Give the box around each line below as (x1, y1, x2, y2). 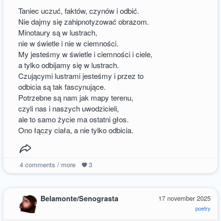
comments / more (23, 159, 75, 169)
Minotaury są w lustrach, (18, 27, 98, 37)
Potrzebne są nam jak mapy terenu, (18, 92, 134, 103)
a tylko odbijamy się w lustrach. (18, 59, 119, 70)
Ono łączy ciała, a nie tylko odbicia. (18, 124, 134, 135)
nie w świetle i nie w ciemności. (18, 37, 119, 48)
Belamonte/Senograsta (40, 193, 119, 204)
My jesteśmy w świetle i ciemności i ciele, (18, 48, 153, 59)
